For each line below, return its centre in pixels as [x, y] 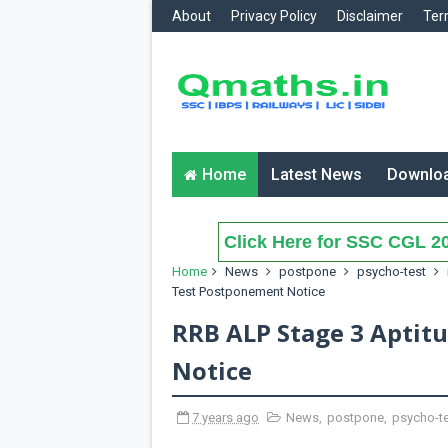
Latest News [316, 174]
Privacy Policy [274, 16]
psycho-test [391, 271]
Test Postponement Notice [248, 291]
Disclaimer [370, 16]
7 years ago [225, 417]
